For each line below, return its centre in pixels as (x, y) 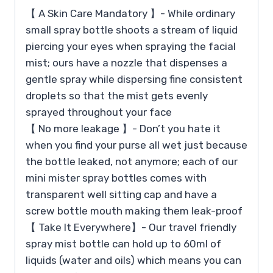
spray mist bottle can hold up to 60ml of (123, 243)
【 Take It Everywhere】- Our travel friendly (131, 227)
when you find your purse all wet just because (136, 145)
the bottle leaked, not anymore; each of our (132, 161)
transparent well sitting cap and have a (121, 194)
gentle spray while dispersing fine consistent (134, 79)
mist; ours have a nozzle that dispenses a (126, 62)
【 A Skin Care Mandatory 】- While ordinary (130, 13)
